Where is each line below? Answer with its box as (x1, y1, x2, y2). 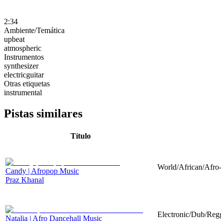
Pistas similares (4, 107, 82, 120)
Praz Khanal (5, 175, 44, 184)
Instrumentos (4, 52, 44, 61)
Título (70, 131, 91, 140)
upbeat (4, 35, 25, 43)
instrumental (4, 88, 42, 97)
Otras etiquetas (4, 79, 50, 88)
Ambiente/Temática (4, 26, 65, 35)
